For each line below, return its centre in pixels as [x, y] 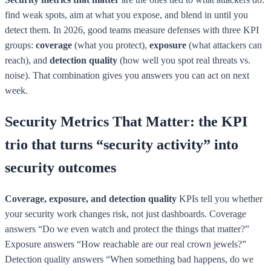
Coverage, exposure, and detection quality [91, 198]
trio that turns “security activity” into [122, 144]
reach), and [27, 60]
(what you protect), [111, 45]
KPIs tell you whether [220, 198]
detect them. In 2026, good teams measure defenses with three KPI [132, 30]
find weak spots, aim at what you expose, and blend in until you [126, 15]
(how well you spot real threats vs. [184, 60]
